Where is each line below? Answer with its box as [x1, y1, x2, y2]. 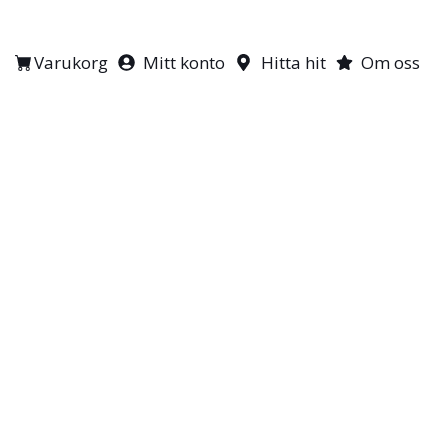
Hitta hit [260, 51, 326, 74]
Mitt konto [143, 51, 225, 74]
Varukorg [33, 51, 108, 74]
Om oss [361, 51, 420, 74]
